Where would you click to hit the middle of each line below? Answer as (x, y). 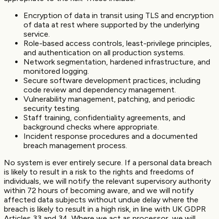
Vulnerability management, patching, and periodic (109, 99)
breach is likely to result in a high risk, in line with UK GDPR (105, 209)
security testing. (52, 108)
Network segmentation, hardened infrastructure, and (117, 62)
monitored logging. (56, 71)
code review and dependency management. (100, 89)
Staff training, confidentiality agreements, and (104, 117)
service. (37, 34)
